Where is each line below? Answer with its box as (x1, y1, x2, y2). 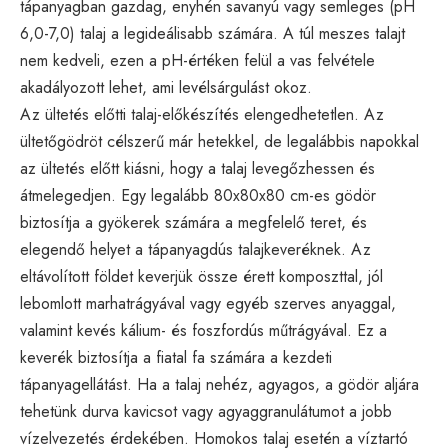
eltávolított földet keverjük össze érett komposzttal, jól (20, 264, 383, 288)
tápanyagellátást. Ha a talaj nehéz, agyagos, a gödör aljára (20, 372, 419, 396)
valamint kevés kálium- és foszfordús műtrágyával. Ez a (20, 318, 387, 342)
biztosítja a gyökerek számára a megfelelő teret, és (20, 210, 367, 234)
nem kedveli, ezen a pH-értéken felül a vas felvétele (20, 48, 375, 72)
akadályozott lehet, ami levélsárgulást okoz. (20, 75, 312, 99)
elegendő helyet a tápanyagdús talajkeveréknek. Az (20, 237, 371, 261)
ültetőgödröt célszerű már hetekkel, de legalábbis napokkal (20, 129, 419, 153)
